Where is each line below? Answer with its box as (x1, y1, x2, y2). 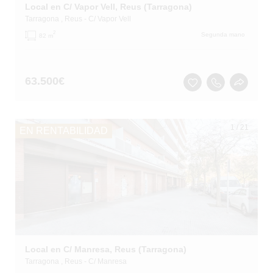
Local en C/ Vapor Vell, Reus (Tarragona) (24, 2, 192, 12)
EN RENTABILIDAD (19, 126, 108, 136)
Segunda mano (201, 31, 246, 38)
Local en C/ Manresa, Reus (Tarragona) (24, 244, 186, 254)
